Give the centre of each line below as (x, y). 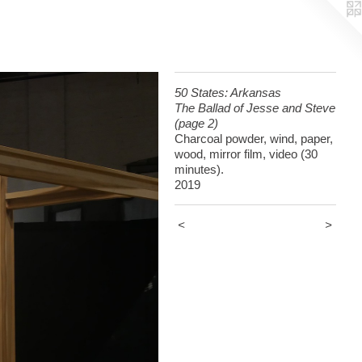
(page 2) (196, 123)
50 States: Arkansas (228, 93)
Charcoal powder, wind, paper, (254, 139)
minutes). (199, 169)
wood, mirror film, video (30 (246, 154)
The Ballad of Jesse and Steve (255, 108)
